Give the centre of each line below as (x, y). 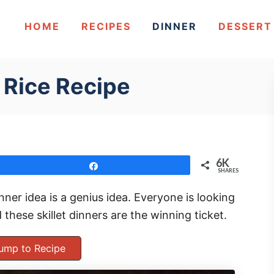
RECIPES (106, 26)
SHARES (228, 170)
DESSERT (246, 26)
